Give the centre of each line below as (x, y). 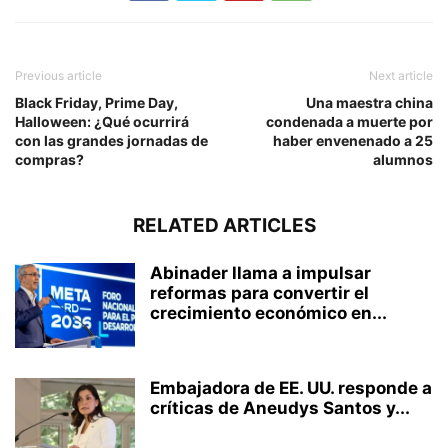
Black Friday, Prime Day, (96, 103)
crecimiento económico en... (268, 313)
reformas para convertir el (259, 293)
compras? (49, 160)
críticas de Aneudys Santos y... (280, 408)
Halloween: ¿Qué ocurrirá (102, 122)
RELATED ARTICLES (224, 226)
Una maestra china (369, 103)
